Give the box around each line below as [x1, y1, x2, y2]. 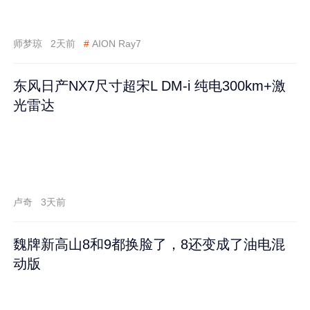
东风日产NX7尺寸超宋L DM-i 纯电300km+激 [13, 77, 286, 93]
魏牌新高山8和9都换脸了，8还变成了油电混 [13, 236, 286, 252]
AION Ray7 [91, 38, 141, 50]
